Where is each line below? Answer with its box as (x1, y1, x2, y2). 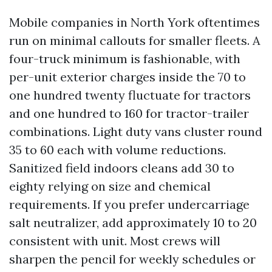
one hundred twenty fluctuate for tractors (9, 87, 251, 103)
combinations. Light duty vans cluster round (9, 123, 262, 139)
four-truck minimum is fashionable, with (9, 50, 240, 66)
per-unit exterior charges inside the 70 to (9, 69, 246, 84)
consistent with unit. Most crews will (9, 233, 220, 248)
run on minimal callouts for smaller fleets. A (9, 32, 260, 48)
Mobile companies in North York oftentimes (9, 14, 260, 30)
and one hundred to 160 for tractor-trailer (9, 105, 249, 121)
